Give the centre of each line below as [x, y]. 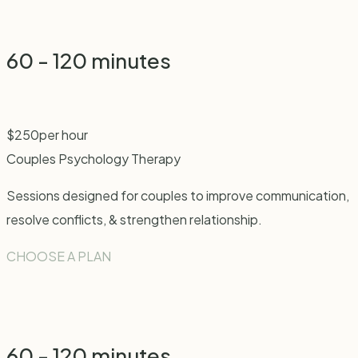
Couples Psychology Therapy [93, 159]
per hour [64, 135]
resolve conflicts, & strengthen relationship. [134, 220]
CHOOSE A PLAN [59, 257]
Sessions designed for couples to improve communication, [178, 196]
